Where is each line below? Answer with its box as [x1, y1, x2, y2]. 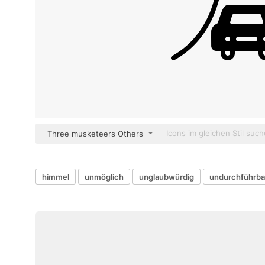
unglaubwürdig [139, 172, 194, 182]
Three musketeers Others [47, 129, 143, 138]
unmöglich [85, 172, 124, 182]
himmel [42, 172, 69, 182]
